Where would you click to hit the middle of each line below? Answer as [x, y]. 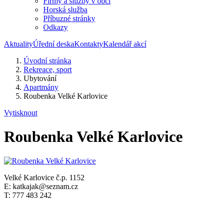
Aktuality [18, 44]
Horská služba [65, 10]
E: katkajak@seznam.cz [41, 186]
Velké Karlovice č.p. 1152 [44, 177]
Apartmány [41, 87]
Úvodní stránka [47, 61]
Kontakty [89, 44]
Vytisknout [21, 113]
